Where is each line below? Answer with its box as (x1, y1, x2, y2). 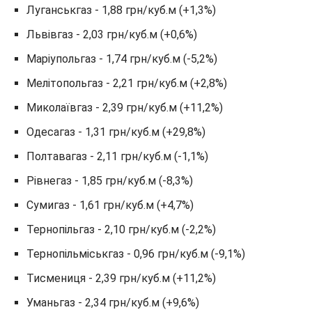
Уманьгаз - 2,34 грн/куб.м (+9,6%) (26, 296, 199, 309)
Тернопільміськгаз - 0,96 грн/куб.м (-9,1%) (26, 247, 245, 260)
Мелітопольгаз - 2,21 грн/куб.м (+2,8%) (26, 77, 227, 90)
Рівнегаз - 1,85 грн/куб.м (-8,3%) (26, 174, 193, 187)
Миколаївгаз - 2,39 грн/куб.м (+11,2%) (26, 101, 223, 114)
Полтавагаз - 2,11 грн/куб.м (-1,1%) (26, 150, 208, 163)
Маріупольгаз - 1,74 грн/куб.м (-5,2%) (26, 52, 217, 65)
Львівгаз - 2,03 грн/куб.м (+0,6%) (26, 28, 197, 41)
